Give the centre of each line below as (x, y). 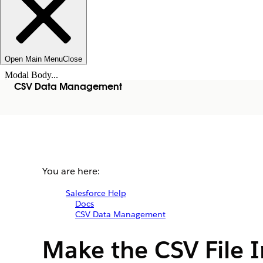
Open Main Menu (34, 59)
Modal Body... (31, 75)
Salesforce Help (96, 193)
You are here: (71, 171)
